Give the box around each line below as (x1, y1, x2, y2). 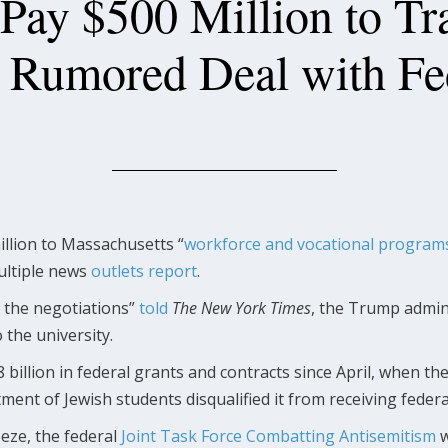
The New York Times (172, 296, 311, 319)
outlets (91, 259, 144, 282)
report (148, 259, 197, 282)
